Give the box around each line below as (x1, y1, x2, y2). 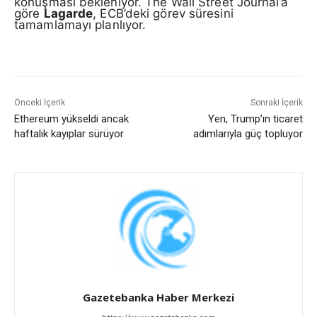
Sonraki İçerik (250, 98, 303, 108)
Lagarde (43, 6, 93, 21)
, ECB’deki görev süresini (93, 6, 234, 21)
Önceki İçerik (14, 98, 65, 108)
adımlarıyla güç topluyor (192, 127, 303, 141)
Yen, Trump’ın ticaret (207, 113, 303, 126)
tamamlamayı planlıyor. (14, 17, 146, 32)
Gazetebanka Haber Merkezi (83, 290, 234, 305)
